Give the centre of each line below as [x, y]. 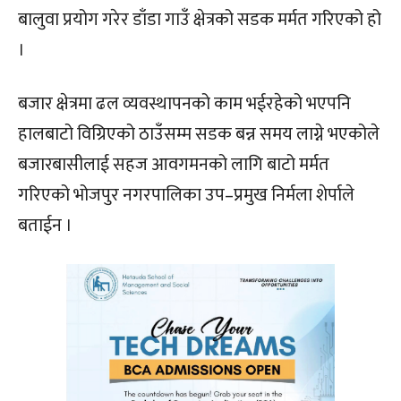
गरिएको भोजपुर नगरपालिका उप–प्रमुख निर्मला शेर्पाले [186, 195]
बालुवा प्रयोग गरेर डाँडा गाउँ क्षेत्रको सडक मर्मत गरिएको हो [200, 19]
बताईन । [45, 225]
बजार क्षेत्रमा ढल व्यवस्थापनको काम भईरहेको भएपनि [184, 103]
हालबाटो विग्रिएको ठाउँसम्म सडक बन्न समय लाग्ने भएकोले [199, 134]
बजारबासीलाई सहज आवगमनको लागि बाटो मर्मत [174, 164]
